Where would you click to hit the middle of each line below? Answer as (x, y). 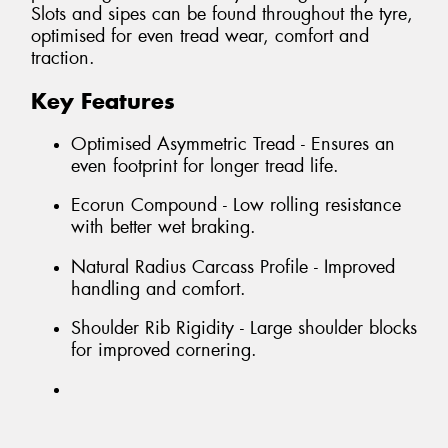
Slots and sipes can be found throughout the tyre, (222, 14)
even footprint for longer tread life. (205, 165)
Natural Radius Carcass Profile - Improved (233, 266)
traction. (63, 58)
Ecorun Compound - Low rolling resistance (236, 205)
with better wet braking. (163, 227)
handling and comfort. (158, 288)
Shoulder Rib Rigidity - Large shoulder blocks (244, 328)
